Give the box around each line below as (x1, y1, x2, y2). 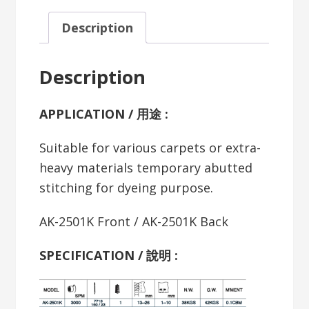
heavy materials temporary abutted (39, 159, 253, 177)
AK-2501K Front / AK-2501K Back (39, 213, 229, 230)
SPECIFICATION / (39, 247, 147, 264)
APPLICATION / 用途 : (39, 106, 169, 123)
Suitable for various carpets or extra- (39, 139, 261, 157)
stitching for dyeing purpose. (39, 179, 214, 197)
